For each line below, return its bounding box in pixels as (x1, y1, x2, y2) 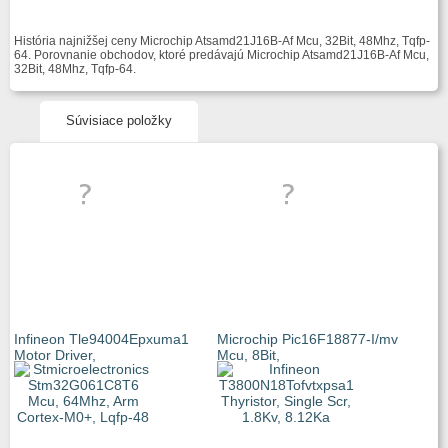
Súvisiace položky (66, 113, 172, 128)
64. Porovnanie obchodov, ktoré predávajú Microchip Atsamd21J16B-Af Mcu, (14, 48, 429, 62)
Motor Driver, (14, 347, 96, 363)
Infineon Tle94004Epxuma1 (14, 331, 189, 347)
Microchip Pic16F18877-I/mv (217, 331, 398, 347)
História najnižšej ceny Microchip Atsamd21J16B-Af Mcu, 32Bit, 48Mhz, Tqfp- (14, 34, 430, 48)
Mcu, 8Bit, (217, 347, 280, 363)
